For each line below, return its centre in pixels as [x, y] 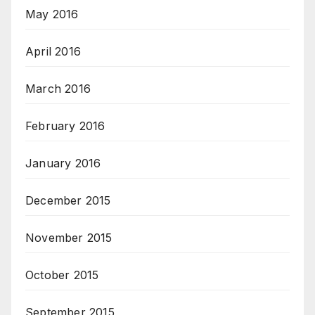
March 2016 [58, 89]
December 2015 [68, 201]
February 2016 [65, 126]
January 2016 [63, 163]
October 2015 [62, 275]
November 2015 [69, 238]
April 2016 [53, 52]
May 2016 [52, 14]
